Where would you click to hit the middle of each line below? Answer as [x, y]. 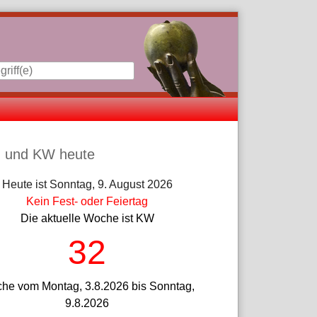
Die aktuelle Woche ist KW [87, 219]
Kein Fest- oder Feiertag [87, 202]
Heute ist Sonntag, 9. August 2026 [87, 185]
